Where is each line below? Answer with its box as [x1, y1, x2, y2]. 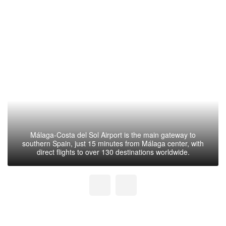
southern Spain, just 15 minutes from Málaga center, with [22, 138, 204, 148]
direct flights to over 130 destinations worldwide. [36, 146, 190, 157]
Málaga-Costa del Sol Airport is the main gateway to [30, 129, 196, 140]
